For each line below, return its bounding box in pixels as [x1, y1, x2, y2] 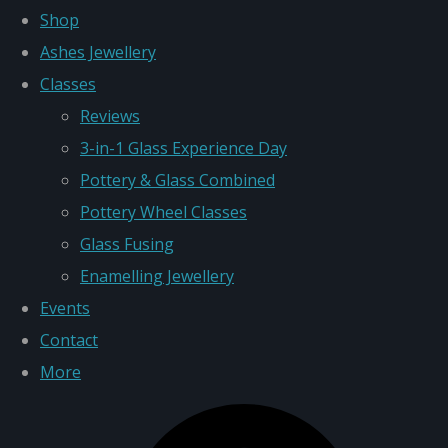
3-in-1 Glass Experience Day [80, 137, 287, 160]
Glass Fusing [80, 233, 174, 256]
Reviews [80, 105, 140, 128]
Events [40, 297, 90, 320]
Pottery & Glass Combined [80, 169, 275, 192]
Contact [40, 329, 98, 352]
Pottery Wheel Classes [80, 201, 247, 224]
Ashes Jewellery [40, 41, 156, 64]
